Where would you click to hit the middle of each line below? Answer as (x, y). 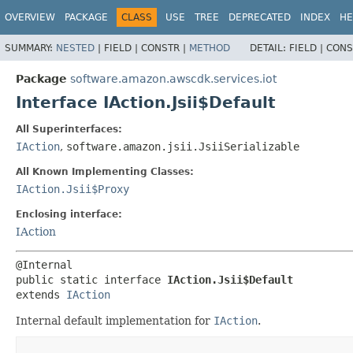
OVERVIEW (30, 17)
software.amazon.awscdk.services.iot (173, 78)
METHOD (210, 48)
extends (41, 294)
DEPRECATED (260, 17)
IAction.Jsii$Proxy (72, 189)
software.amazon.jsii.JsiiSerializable (183, 146)
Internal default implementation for (115, 320)
